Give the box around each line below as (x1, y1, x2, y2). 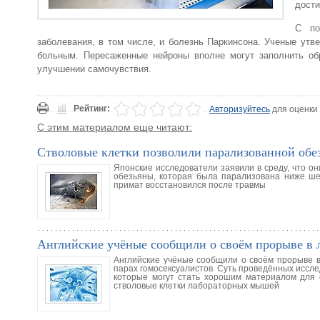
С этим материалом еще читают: (37, 121, 192, 133)
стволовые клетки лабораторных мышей (114, 281, 279, 290)
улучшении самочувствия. (37, 63, 151, 74)
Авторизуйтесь (209, 104, 270, 114)
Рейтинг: (74, 103, 110, 114)
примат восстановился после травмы (114, 180, 266, 189)
